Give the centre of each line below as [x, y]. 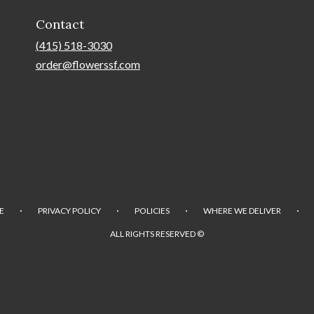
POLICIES [152, 211]
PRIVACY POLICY [69, 211]
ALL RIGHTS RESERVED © [157, 234]
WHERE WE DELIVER [242, 211]
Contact [60, 24]
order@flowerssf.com [88, 64]
